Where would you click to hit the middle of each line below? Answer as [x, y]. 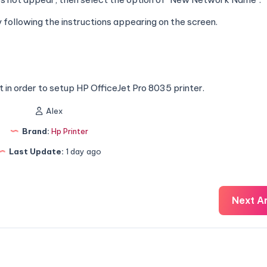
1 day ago [82, 151]
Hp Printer [69, 131]
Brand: [35, 131]
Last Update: [35, 151]
